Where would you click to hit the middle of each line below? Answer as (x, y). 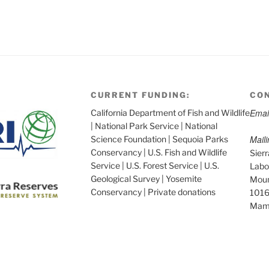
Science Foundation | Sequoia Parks (159, 139)
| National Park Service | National (154, 125)
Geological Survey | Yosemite (146, 178)
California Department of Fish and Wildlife (170, 112)
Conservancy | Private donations (153, 192)
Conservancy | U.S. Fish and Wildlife (159, 152)
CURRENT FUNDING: (140, 95)
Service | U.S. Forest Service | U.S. (155, 165)
